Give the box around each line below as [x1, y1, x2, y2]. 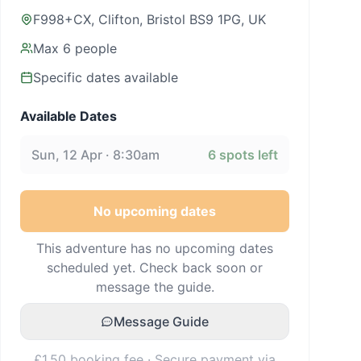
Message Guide [114, 313, 209, 330]
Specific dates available [33, 69, 178, 85]
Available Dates [20, 108, 117, 124]
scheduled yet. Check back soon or [47, 259, 263, 276]
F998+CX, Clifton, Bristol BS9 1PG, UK [33, 11, 266, 27]
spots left [216, 147, 278, 163]
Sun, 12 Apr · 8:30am [31, 147, 160, 163]
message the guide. [95, 279, 214, 295]
